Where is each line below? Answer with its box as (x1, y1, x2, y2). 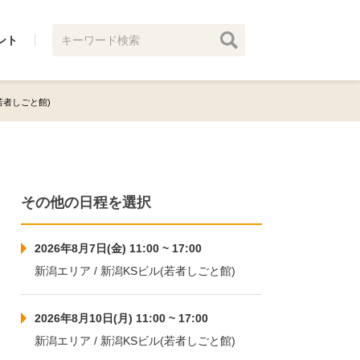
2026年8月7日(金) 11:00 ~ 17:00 (35, 242, 202, 255)
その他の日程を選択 (21, 194, 151, 211)
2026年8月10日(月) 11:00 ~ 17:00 (35, 312, 208, 325)
